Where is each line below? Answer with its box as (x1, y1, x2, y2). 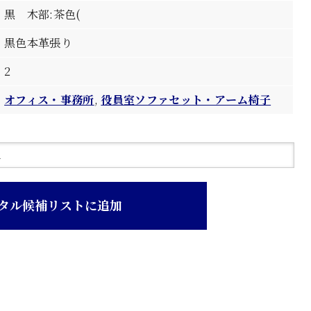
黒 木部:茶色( (4, 6, 81, 22)
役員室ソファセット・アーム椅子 (101, 92, 271, 108)
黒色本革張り (4, 35, 73, 51)
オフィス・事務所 (4, 92, 94, 108)
